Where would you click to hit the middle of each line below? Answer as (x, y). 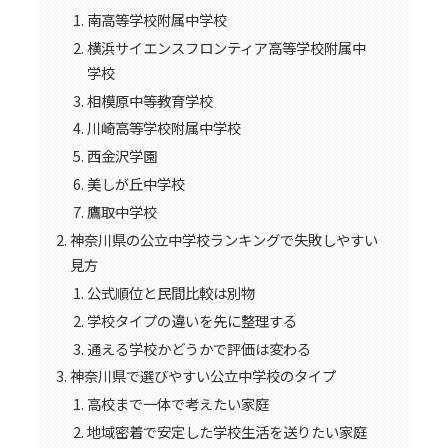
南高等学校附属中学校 (157, 19)
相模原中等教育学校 (150, 100)
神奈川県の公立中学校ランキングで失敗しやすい (223, 239)
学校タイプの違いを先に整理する (192, 320)
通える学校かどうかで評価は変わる (199, 348)
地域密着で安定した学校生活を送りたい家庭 (227, 432)
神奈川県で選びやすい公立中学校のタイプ (202, 376)
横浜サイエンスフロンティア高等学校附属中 (227, 47)
